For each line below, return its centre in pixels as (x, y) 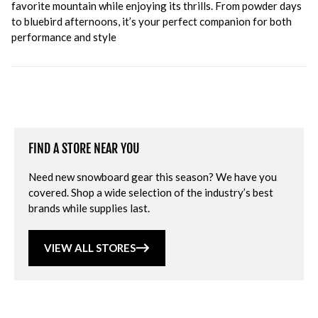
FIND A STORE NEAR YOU (84, 148)
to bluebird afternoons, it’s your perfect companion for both (152, 21)
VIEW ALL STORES (90, 248)
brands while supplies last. (89, 208)
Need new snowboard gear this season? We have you (153, 177)
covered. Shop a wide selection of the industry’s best (151, 192)
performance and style (64, 37)
